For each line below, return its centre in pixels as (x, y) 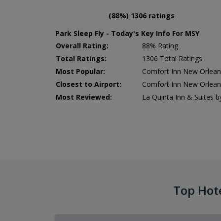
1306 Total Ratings (172, 58)
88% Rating (160, 45)
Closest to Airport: (89, 84)
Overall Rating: (82, 45)
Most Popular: (80, 71)
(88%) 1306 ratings (142, 15)
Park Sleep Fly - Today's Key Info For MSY (127, 33)
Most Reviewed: (84, 97)
